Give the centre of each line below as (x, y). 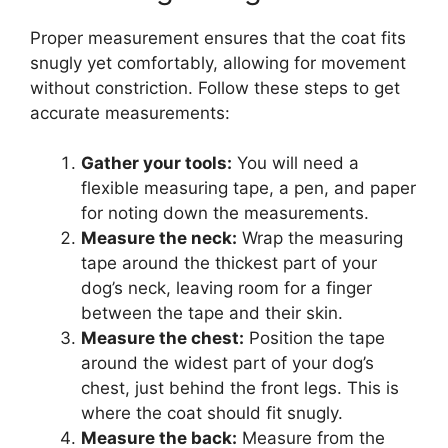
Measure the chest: (162, 338)
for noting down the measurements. (225, 213)
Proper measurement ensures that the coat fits (218, 37)
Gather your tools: (156, 163)
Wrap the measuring (320, 238)
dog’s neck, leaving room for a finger (226, 288)
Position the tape (314, 338)
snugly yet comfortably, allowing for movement (218, 62)
